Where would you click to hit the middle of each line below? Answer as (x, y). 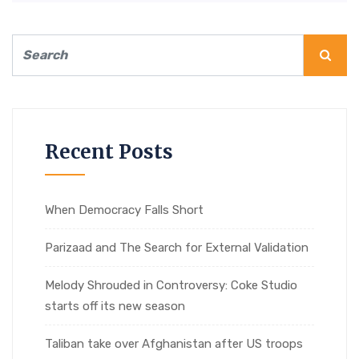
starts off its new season (115, 306)
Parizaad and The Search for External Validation (177, 247)
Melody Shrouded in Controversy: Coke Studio (171, 285)
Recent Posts (109, 151)
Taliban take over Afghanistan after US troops (174, 343)
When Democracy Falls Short (124, 210)
